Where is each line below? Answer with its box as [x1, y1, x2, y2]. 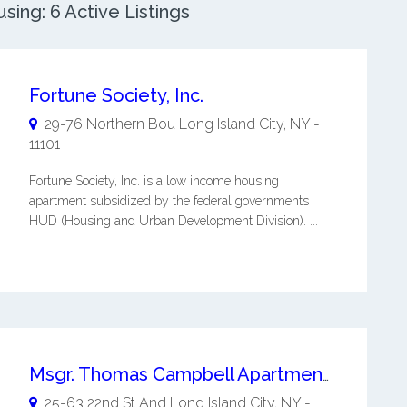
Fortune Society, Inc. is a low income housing [28, 174, 279, 188]
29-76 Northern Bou [44, 115, 175, 133]
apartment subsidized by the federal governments [28, 194, 309, 208]
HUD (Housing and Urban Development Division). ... [28, 213, 318, 228]
